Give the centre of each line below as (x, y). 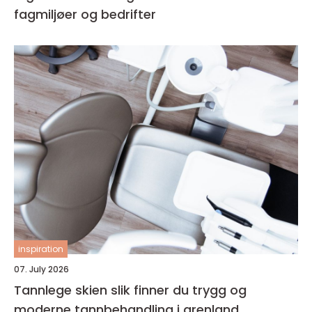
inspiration (41, 249)
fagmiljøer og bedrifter (85, 14)
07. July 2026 (41, 269)
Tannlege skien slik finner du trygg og (62, 290)
